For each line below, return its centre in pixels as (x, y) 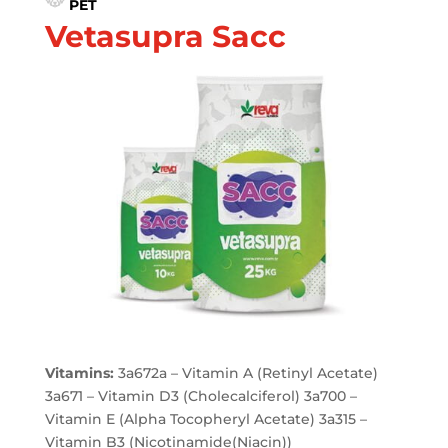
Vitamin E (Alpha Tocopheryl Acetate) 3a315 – (205, 418)
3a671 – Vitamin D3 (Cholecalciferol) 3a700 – (200, 395)
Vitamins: (79, 372)
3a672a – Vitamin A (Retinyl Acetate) (245, 372)
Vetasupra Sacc (165, 36)
